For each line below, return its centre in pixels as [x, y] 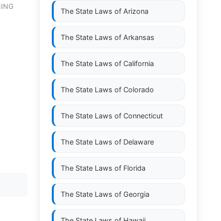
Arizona [136, 11]
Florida [134, 168]
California [139, 63]
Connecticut [143, 116]
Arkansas [139, 37]
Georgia [136, 194]
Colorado [139, 90]
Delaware [139, 142]
